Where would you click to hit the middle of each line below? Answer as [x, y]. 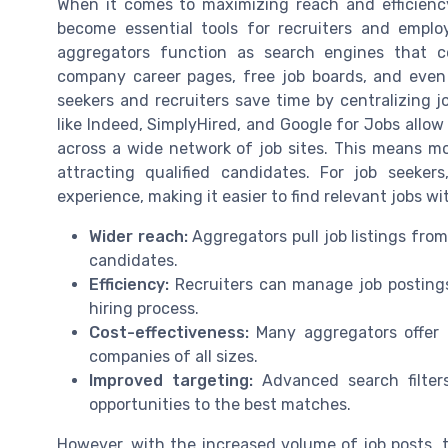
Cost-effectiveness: [169, 332]
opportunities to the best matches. [220, 404]
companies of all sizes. [173, 356]
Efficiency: [129, 284]
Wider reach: [138, 236]
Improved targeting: [171, 380]
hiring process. [144, 308]
